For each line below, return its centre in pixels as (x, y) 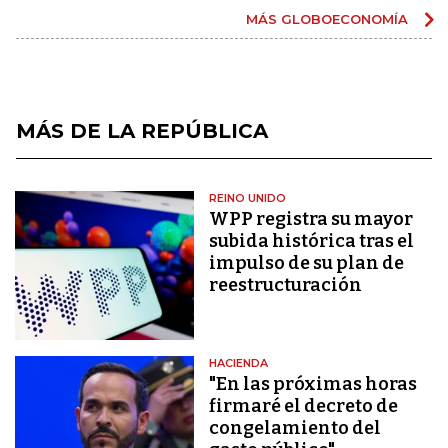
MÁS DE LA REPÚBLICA (142, 130)
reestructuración (286, 284)
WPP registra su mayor (311, 218)
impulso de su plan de (307, 262)
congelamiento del (295, 428)
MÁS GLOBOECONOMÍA (329, 18)
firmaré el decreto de (304, 406)
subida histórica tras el (312, 240)
